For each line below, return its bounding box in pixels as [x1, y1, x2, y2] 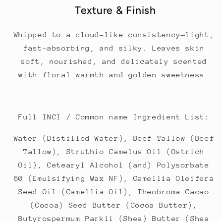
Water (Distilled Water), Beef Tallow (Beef [13, 133, 215, 142]
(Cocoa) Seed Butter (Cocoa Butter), [30, 200, 198, 209]
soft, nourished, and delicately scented [21, 56, 207, 65]
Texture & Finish [72, 4, 156, 17]
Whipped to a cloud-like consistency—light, [13, 30, 215, 39]
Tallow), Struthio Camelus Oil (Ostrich [23, 147, 205, 156]
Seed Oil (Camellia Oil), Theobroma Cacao [18, 187, 210, 196]
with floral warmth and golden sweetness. [18, 70, 210, 79]
